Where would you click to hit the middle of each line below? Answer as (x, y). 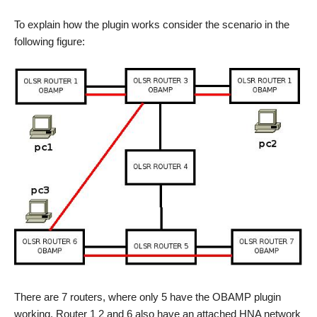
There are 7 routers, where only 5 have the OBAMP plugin (148, 296)
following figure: (50, 42)
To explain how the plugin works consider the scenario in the (152, 25)
